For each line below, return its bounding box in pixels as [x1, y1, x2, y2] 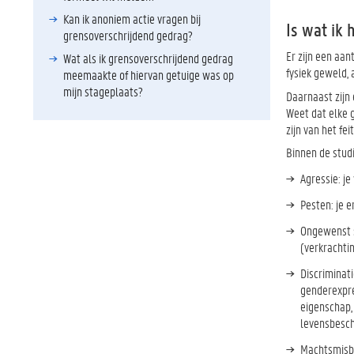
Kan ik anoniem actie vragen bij [63, 10, 201, 27]
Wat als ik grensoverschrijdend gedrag [63, 50, 233, 66]
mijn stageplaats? [63, 83, 143, 100]
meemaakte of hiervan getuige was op [63, 66, 234, 83]
